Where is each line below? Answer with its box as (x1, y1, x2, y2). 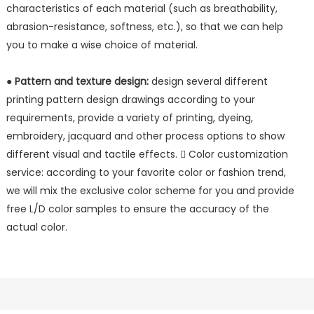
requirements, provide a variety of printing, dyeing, (6, 111, 253, 125)
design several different (148, 74, 268, 89)
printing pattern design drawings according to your (6, 93, 255, 107)
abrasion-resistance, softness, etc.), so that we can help (6, 20, 283, 34)
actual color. (6, 220, 67, 235)
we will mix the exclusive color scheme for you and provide (6, 184, 294, 198)
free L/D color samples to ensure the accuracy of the (6, 202, 269, 217)
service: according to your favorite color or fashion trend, (6, 165, 286, 180)
